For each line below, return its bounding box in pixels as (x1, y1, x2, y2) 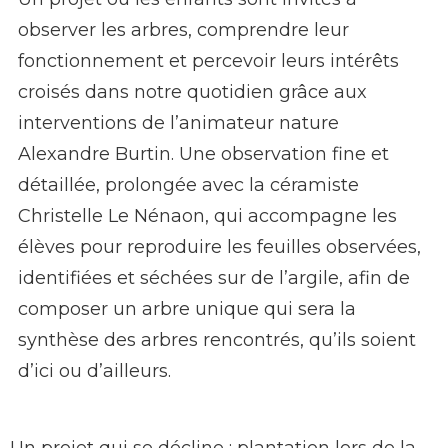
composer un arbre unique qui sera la (18, 298, 356, 321)
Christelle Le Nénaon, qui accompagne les (18, 205, 397, 228)
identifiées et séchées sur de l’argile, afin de (18, 267, 410, 290)
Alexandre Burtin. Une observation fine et (18, 143, 389, 166)
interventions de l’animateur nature (18, 112, 339, 135)
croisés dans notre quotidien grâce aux (18, 81, 367, 104)
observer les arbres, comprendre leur (18, 19, 349, 42)
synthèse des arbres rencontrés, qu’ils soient (18, 329, 416, 352)
